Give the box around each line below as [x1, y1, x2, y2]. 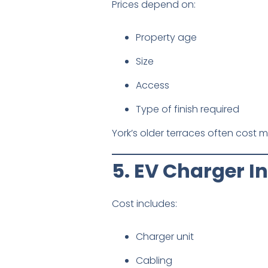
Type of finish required [136, 102, 239, 116]
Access [136, 78, 169, 92]
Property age [136, 30, 197, 44]
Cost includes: [112, 197, 177, 211]
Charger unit [136, 229, 194, 243]
